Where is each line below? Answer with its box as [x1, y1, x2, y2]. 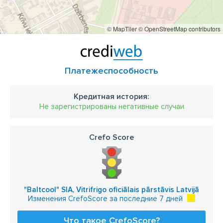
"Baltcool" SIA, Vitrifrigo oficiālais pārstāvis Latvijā [24, 185, 199, 194]
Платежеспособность [65, 65, 158, 76]
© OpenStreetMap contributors [138, 24, 221, 33]
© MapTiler [107, 24, 137, 33]
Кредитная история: [74, 92, 149, 102]
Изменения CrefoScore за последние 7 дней [28, 194, 183, 203]
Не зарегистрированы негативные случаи [39, 102, 184, 111]
